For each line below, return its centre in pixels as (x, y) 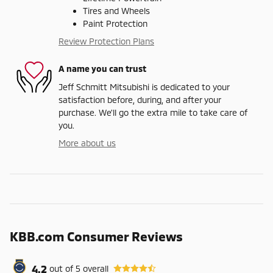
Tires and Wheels (116, 10)
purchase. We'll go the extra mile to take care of (153, 112)
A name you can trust (102, 69)
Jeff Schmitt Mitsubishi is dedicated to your (144, 87)
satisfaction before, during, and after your (140, 99)
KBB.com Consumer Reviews (96, 236)
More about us (87, 143)
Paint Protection (115, 23)
